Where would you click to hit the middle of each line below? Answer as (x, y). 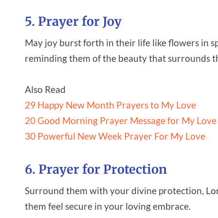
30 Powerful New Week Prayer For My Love (115, 136)
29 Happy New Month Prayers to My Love (110, 105)
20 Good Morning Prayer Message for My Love (121, 120)
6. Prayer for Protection (96, 170)
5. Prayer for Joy (73, 22)
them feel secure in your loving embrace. (108, 206)
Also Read (45, 89)
